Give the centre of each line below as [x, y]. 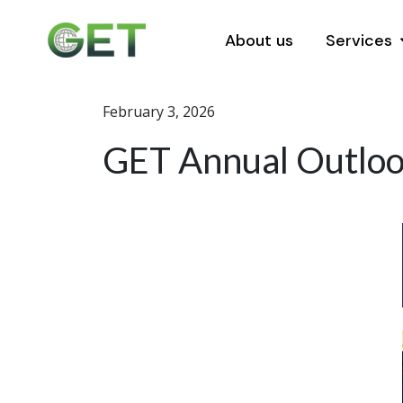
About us [259, 40]
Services [359, 40]
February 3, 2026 [159, 112]
